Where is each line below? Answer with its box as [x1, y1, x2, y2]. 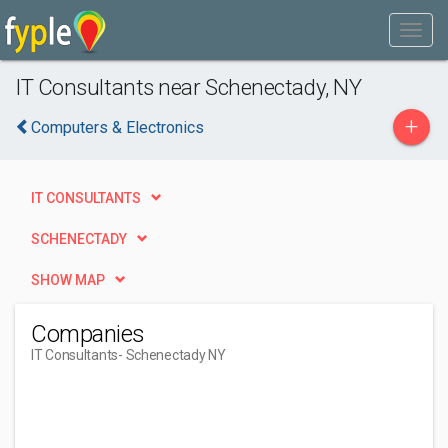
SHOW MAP [31, 272, 105, 288]
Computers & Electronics [31, 118, 204, 137]
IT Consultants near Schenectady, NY [15, 74, 362, 100]
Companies [31, 320, 145, 348]
